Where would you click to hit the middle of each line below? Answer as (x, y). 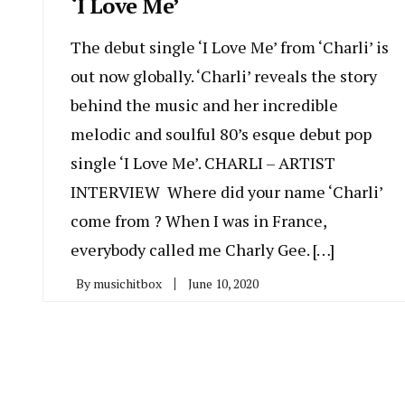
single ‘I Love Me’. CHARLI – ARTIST (203, 162)
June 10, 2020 (223, 283)
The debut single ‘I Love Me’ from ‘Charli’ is (230, 47)
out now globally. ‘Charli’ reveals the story (224, 75)
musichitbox (127, 283)
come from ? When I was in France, (198, 220)
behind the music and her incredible (204, 104)
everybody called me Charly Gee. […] (202, 249)
